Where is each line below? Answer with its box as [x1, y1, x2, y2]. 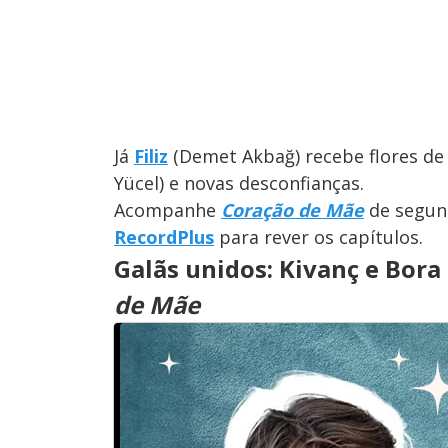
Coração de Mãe [221, 198, 364, 223]
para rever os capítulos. [214, 225, 423, 250]
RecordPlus [114, 225, 214, 250]
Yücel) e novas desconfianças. [114, 171, 364, 196]
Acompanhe [114, 198, 221, 223]
